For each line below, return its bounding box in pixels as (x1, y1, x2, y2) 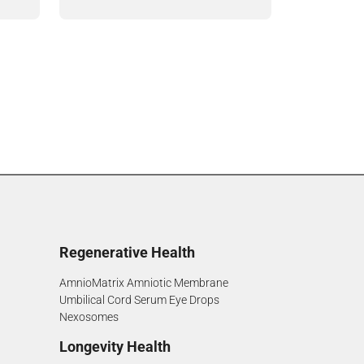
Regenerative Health (59, 245, 195, 261)
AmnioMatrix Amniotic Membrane (59, 276, 228, 290)
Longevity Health (59, 339, 171, 355)
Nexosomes (59, 310, 119, 324)
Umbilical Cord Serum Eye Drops (59, 293, 219, 307)
